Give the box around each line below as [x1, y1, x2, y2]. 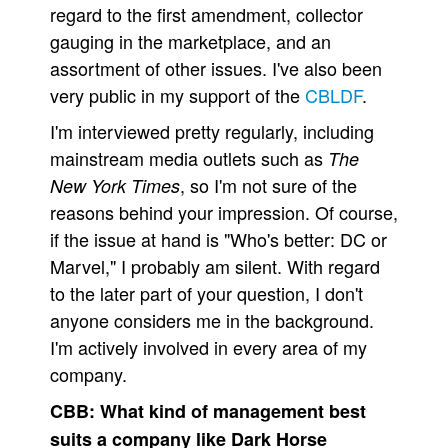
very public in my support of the [50, 82, 305, 108]
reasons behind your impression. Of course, [50, 199, 398, 225]
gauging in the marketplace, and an [50, 28, 331, 54]
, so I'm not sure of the [180, 172, 357, 198]
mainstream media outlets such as [50, 145, 328, 171]
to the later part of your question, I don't [50, 280, 363, 306]
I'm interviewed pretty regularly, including [50, 118, 374, 144]
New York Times [50, 173, 180, 198]
